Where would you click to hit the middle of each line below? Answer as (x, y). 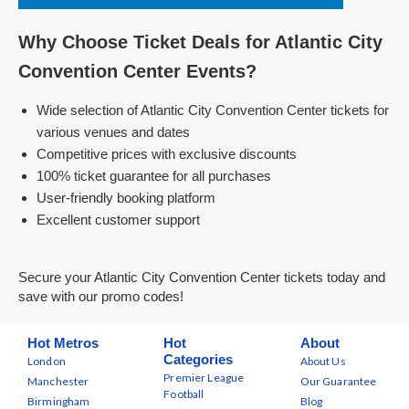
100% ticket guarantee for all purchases (154, 176)
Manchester (58, 381)
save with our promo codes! (101, 296)
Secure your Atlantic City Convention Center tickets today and (202, 277)
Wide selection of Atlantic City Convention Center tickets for (213, 110)
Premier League (204, 378)
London (47, 361)
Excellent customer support (118, 220)
